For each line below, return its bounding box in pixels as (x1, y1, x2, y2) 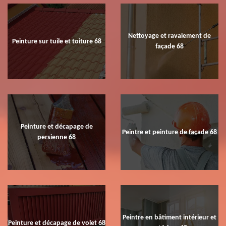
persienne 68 (37, 133, 76, 141)
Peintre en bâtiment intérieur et (123, 213, 216, 221)
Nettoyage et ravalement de (128, 32, 211, 40)
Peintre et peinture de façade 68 (122, 128, 217, 136)
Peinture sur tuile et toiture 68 (12, 37, 101, 45)
